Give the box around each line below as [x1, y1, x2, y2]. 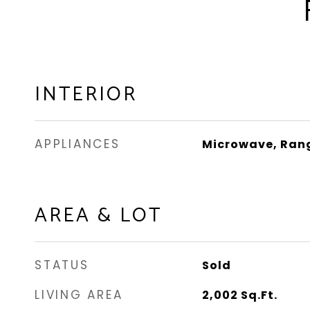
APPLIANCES [35, 136, 120, 152]
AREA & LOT [35, 199, 162, 232]
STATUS [35, 257, 89, 273]
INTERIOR [35, 78, 137, 111]
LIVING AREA [35, 286, 123, 303]
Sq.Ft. [240, 287, 277, 303]
